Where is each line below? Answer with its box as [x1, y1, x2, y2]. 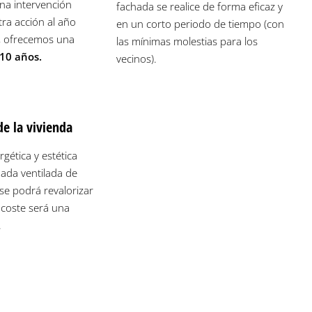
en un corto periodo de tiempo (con [116, 16, 284, 31]
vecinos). [116, 51, 157, 65]
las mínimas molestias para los [116, 33, 258, 48]
